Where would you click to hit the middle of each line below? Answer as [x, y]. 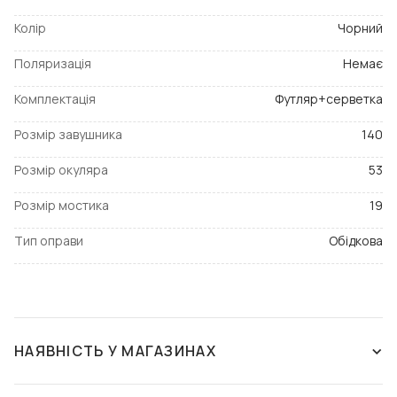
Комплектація [55, 99]
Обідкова [356, 241]
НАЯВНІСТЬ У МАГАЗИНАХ [115, 351]
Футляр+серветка [329, 99]
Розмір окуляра [61, 170]
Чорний [360, 28]
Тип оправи [49, 241]
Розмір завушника [68, 134]
